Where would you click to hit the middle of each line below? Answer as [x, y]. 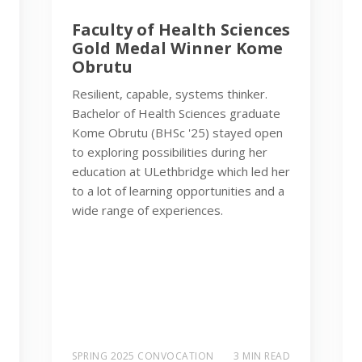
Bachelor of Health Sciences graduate [176, 113]
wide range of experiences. [147, 210]
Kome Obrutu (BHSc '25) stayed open [177, 132]
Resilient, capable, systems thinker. [170, 93]
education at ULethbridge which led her [181, 171]
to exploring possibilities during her [170, 152]
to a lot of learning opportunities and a [178, 190]
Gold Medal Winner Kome [177, 48]
